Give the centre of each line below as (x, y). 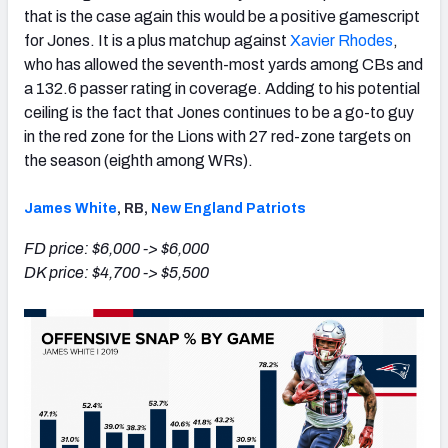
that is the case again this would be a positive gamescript (222, 16)
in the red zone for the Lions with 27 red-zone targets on (217, 136)
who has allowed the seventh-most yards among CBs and (223, 64)
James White (70, 208)
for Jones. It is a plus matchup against (157, 40)
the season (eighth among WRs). (138, 160)
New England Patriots (228, 208)
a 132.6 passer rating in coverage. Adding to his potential (222, 88)
